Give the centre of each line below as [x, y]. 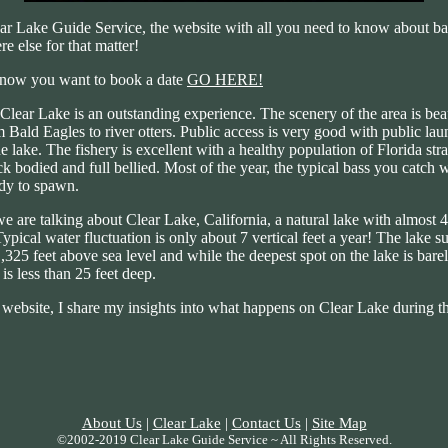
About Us [111, 423]
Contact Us [266, 423]
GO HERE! [225, 80]
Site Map [339, 423]
